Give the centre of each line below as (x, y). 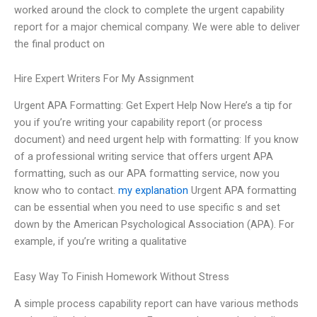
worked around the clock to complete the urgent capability (149, 10)
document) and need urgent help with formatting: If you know (156, 140)
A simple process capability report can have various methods (156, 304)
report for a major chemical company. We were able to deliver (157, 27)
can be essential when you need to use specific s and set (147, 208)
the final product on (59, 44)
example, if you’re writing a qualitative (100, 242)
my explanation (153, 191)
